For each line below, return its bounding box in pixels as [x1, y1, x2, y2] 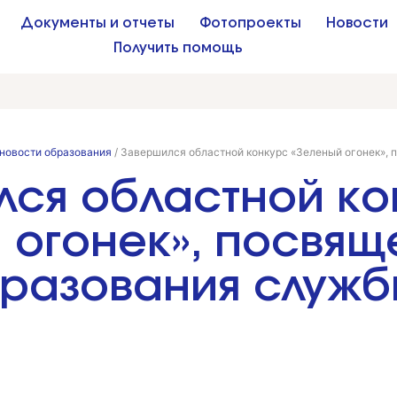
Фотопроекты [198, 16, 301, 30]
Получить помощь [113, 41, 244, 55]
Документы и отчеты [19, 16, 175, 30]
